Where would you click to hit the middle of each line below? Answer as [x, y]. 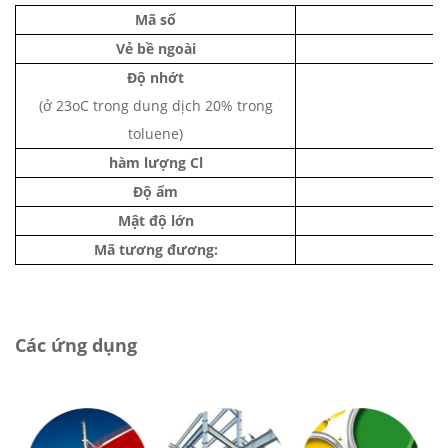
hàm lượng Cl [155, 162]
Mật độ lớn [155, 220]
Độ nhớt [155, 77]
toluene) [155, 133]
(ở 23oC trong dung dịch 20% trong [155, 105]
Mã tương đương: [155, 249]
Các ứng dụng [76, 344]
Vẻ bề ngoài [155, 48]
